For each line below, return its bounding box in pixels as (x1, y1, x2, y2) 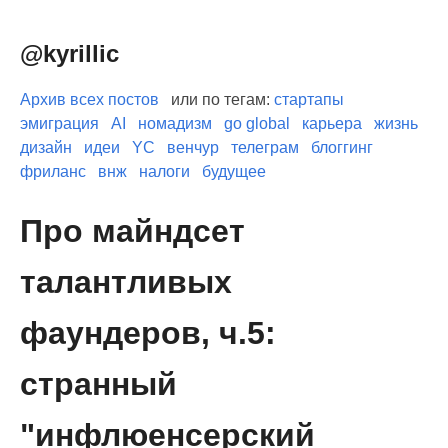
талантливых (20, 263, 232, 300)
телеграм (231, 139, 299, 157)
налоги (139, 163, 190, 181)
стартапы (274, 91, 344, 109)
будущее (202, 163, 266, 181)
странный (20, 365, 177, 402)
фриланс (20, 163, 86, 181)
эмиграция (20, 115, 99, 133)
